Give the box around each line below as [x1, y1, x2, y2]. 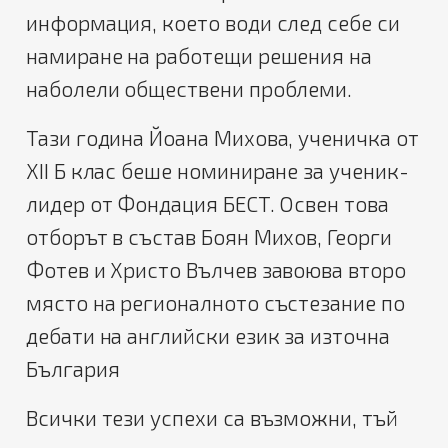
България [26, 356, 120, 382]
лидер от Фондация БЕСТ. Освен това [26, 191, 389, 217]
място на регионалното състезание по [26, 290, 405, 316]
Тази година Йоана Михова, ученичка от [26, 125, 419, 151]
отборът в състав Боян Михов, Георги [26, 224, 392, 250]
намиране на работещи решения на [26, 43, 373, 69]
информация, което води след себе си [26, 10, 400, 36]
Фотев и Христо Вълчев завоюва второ [26, 257, 406, 283]
